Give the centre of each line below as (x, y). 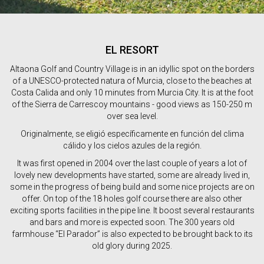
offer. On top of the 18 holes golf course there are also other (132, 199)
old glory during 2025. (132, 246)
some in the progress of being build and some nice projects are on (132, 187)
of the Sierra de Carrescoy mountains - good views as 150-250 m (132, 104)
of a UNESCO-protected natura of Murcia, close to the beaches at (132, 81)
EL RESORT (132, 50)
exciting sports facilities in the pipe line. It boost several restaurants (132, 210)
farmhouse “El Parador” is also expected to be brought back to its (132, 234)
